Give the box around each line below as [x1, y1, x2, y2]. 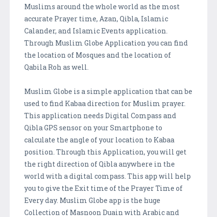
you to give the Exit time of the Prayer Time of [24, 184, 183, 193]
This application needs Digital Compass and [24, 111, 176, 121]
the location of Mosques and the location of [24, 50, 171, 60]
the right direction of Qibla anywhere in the [24, 159, 175, 169]
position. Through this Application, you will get [24, 147, 186, 157]
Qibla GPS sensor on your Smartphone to [24, 123, 162, 133]
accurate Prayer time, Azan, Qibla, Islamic [24, 14, 168, 24]
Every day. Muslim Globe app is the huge [24, 196, 160, 205]
